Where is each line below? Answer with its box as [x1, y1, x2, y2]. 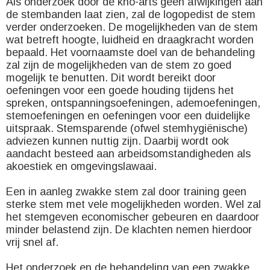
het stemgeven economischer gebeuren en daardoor [6, 211, 259, 223]
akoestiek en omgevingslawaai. [6, 160, 157, 172]
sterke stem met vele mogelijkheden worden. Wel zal [6, 198, 261, 210]
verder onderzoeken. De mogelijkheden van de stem [6, 21, 258, 33]
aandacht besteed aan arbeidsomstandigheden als [6, 148, 251, 160]
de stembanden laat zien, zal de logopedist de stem [6, 8, 256, 20]
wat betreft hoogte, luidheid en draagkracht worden [6, 34, 254, 46]
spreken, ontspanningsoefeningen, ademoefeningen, [6, 97, 260, 109]
